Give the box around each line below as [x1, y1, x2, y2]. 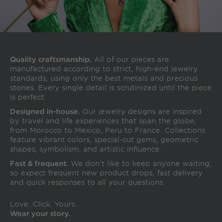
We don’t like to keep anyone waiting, [68, 159, 212, 168]
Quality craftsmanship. [10, 55, 92, 64]
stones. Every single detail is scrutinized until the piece [10, 83, 212, 92]
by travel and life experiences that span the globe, [10, 116, 196, 125]
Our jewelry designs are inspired [80, 107, 202, 116]
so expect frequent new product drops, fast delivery [10, 168, 203, 177]
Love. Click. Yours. [10, 200, 77, 209]
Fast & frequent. [10, 159, 68, 168]
